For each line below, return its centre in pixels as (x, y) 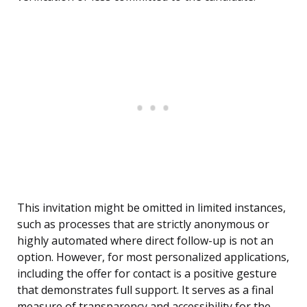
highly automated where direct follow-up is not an (145, 241)
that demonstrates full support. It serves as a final (145, 290)
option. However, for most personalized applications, (153, 257)
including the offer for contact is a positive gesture (147, 274)
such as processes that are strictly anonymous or (143, 224)
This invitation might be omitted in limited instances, (151, 208)
